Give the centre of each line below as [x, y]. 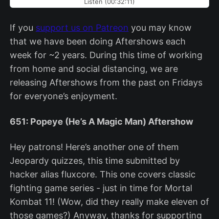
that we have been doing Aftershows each [98, 41]
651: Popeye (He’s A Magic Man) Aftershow [101, 121]
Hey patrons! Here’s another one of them [94, 147]
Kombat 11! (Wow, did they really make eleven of [109, 201]
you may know [160, 27]
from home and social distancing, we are [94, 68]
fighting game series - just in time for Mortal [101, 188]
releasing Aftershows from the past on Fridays [106, 82]
